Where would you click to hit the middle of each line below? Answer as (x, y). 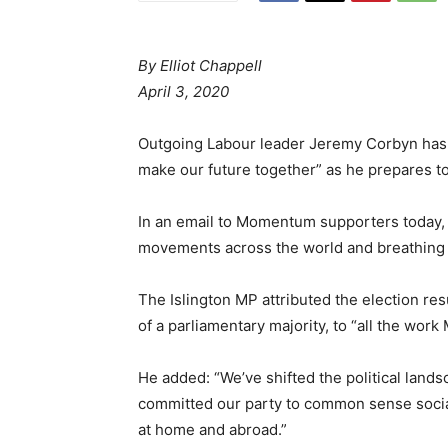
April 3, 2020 (183, 92)
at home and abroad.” (212, 430)
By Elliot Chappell (202, 66)
